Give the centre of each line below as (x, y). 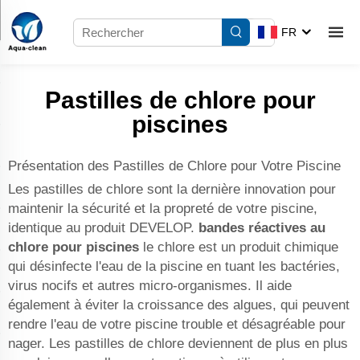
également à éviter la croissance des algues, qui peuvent (179, 305)
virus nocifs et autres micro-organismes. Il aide (150, 286)
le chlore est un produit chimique (241, 247)
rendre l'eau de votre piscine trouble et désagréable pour (177, 324)
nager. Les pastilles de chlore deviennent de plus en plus (178, 344)
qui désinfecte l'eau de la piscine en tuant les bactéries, (174, 266)
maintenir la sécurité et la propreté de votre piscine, (163, 209)
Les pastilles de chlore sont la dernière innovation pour (172, 189)
